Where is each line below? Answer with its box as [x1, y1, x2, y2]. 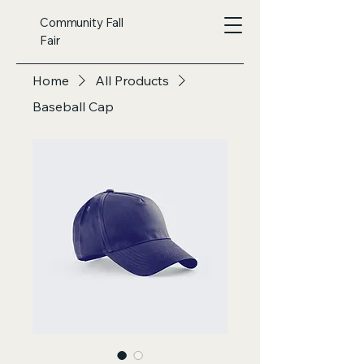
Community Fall [40, 15, 123, 30]
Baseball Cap [32, 98, 114, 115]
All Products [95, 72, 169, 89]
